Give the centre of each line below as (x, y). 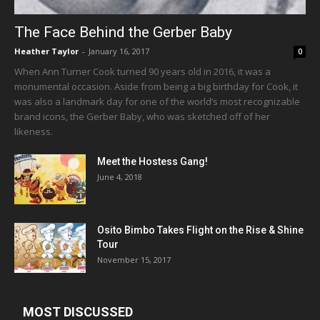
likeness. (34, 131)
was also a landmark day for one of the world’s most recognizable (157, 101)
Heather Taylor (46, 51)
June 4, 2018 (120, 176)
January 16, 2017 (119, 51)
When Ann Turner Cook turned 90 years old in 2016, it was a (142, 71)
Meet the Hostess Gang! (152, 161)
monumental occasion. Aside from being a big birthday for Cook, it (156, 86)
